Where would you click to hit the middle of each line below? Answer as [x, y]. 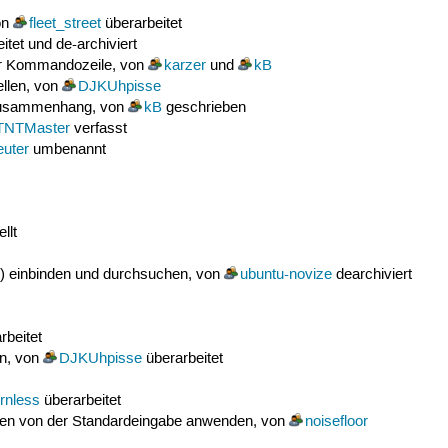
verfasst [98, 129]
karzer [184, 66]
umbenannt [67, 150]
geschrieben [203, 108]
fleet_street [64, 24]
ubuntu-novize [285, 274]
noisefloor [336, 421]
